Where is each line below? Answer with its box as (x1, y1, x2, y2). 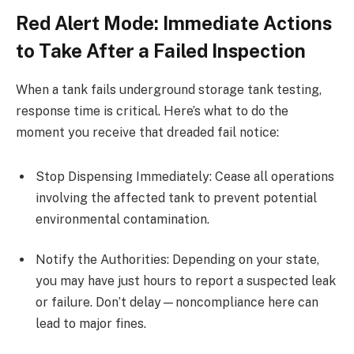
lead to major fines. (36, 316, 146, 332)
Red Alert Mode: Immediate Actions (16, 12, 332, 35)
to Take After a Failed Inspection (16, 40, 306, 62)
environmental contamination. (36, 211, 209, 227)
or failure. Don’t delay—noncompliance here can (36, 295, 318, 311)
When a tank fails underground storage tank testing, (16, 82, 322, 98)
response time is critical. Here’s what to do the (16, 104, 288, 119)
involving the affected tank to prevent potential (36, 190, 317, 205)
